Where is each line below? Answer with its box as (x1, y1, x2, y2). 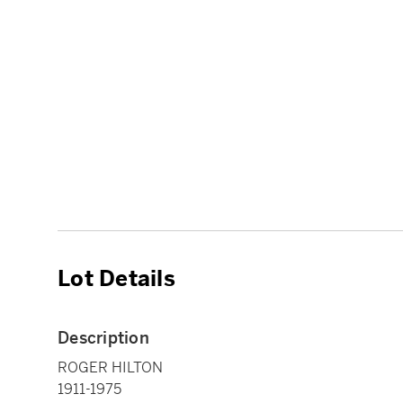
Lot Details (58, 265, 175, 293)
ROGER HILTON (58, 358, 163, 378)
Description (58, 327, 149, 349)
